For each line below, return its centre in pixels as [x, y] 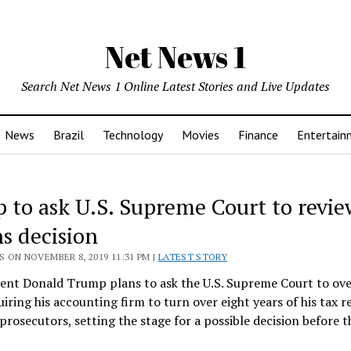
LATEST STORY [193, 257]
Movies [201, 135]
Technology [133, 135]
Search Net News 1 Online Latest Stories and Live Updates [175, 86]
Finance [258, 135]
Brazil [69, 135]
